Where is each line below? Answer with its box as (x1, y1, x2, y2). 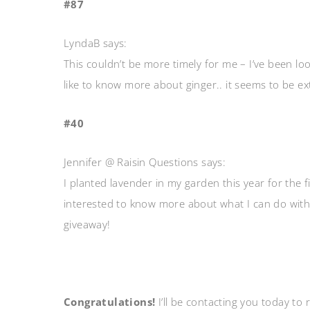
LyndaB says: (64, 36, 127, 50)
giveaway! (64, 217, 111, 231)
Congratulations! (64, 295, 158, 309)
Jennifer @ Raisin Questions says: (64, 155, 226, 169)
